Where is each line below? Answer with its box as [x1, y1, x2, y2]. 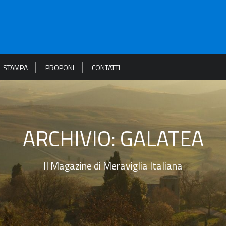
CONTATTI [92, 62, 120, 73]
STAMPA [3, 62, 28, 73]
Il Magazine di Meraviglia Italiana [43, 158, 183, 174]
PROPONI [45, 62, 74, 73]
